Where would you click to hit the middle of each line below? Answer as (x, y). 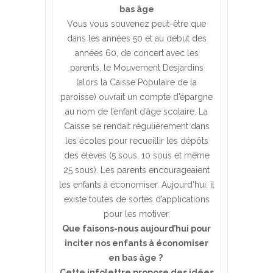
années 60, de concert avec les (136, 53)
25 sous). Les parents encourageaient (136, 170)
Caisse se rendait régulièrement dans (136, 126)
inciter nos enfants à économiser (136, 243)
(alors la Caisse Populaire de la (136, 82)
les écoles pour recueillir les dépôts (136, 140)
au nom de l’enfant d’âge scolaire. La (136, 111)
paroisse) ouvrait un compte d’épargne (136, 97)
